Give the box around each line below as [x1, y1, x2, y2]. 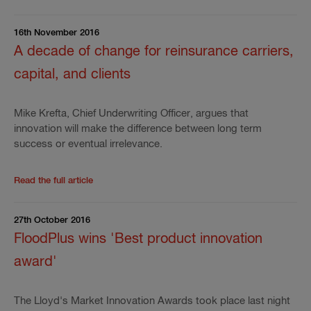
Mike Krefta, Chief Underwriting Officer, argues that [14, 108, 249, 119]
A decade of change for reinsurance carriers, [14, 44, 294, 59]
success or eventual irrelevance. [14, 139, 162, 149]
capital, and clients [14, 67, 131, 82]
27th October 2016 [14, 216, 90, 225]
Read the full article [14, 176, 93, 185]
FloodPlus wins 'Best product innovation [14, 232, 262, 246]
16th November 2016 [14, 28, 99, 37]
